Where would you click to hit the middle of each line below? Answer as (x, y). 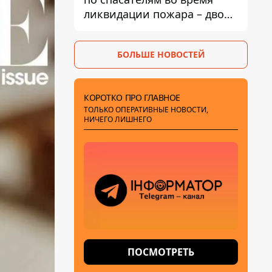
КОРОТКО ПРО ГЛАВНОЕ (132, 97)
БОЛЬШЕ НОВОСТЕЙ (161, 54)
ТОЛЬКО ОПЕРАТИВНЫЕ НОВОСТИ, (146, 110)
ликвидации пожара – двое (157, 14)
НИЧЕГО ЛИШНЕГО (118, 119)
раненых (107, 29)
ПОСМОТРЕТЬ (161, 252)
